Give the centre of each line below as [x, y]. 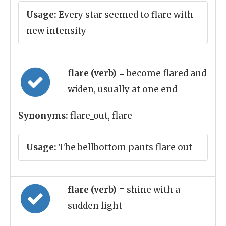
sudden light [95, 206]
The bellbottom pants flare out [124, 147]
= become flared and [162, 73]
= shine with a [149, 190]
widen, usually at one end [122, 89]
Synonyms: [43, 116]
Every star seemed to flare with [125, 15]
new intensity [56, 31]
